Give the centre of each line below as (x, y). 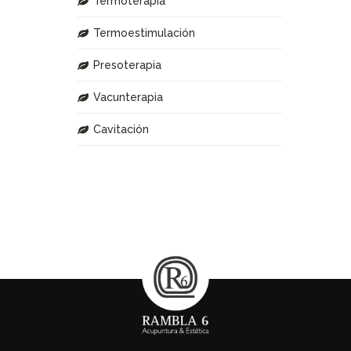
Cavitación (121, 129)
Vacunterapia (128, 97)
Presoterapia (127, 65)
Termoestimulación (144, 33)
